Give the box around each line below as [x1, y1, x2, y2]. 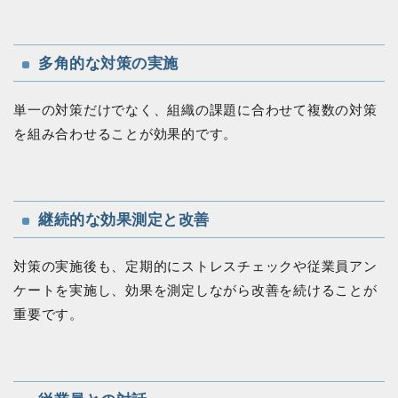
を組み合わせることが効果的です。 [13, 126, 238, 142]
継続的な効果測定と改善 [38, 211, 210, 229]
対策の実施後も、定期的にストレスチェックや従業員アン [13, 259, 378, 275]
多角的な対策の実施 [38, 54, 179, 73]
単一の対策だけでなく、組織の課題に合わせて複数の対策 [13, 102, 378, 118]
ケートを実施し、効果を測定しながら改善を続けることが [13, 283, 378, 298]
